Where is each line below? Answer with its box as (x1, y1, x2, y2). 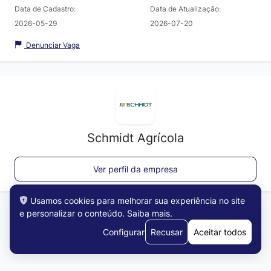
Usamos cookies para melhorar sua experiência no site (30, 195, 245, 206)
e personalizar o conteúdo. (19, 207, 127, 218)
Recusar (151, 226, 183, 237)
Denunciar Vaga (24, 40, 80, 50)
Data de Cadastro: (15, 4, 76, 13)
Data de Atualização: (150, 4, 221, 13)
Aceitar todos (194, 226, 246, 237)
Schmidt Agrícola (87, 130, 184, 145)
